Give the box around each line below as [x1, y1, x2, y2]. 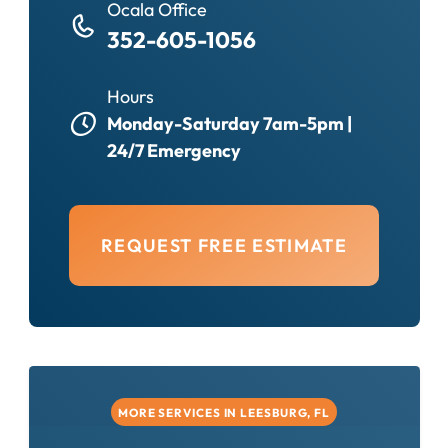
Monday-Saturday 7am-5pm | [106, 112, 352, 136]
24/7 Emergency [106, 139, 241, 163]
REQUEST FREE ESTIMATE [100, 233, 348, 257]
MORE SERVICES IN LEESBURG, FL [117, 404, 331, 420]
